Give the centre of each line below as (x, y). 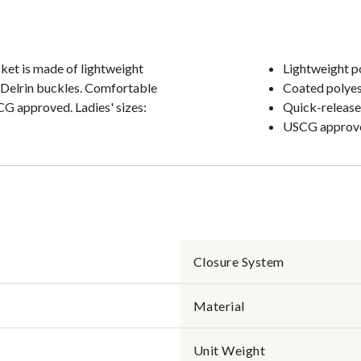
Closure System (239, 261)
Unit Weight (230, 350)
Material (219, 306)
